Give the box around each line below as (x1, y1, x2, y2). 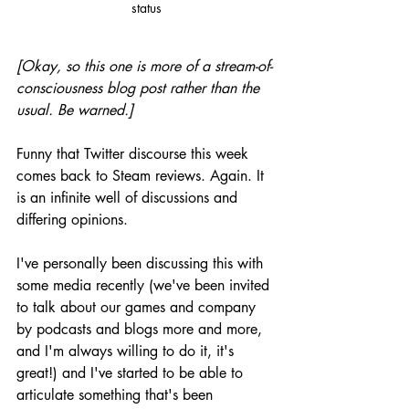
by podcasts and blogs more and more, (16, 319, 267, 339)
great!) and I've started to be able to (16, 362, 247, 383)
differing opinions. (16, 209, 132, 229)
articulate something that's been (16, 384, 217, 404)
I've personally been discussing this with (16, 253, 267, 273)
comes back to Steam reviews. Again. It (16, 165, 268, 185)
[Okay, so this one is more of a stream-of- (16, 56, 272, 76)
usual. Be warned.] (16, 100, 133, 120)
